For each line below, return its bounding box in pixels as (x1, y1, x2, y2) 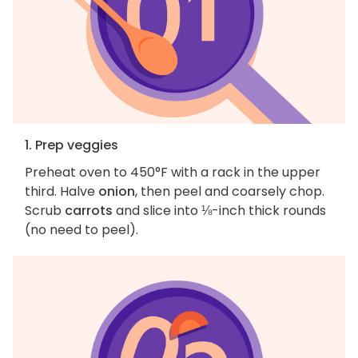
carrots (65, 201, 113, 221)
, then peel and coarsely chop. (135, 182, 324, 201)
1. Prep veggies (25, 136, 118, 155)
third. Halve (25, 182, 98, 201)
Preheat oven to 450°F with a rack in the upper (25, 163, 320, 182)
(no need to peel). (25, 221, 138, 240)
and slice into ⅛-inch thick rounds (113, 201, 326, 221)
